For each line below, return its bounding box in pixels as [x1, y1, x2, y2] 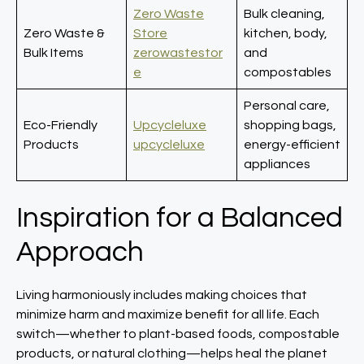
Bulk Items [24, 46, 84, 59]
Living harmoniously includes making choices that [16, 288, 307, 301]
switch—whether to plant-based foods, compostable [16, 327, 340, 340]
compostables [244, 66, 331, 79]
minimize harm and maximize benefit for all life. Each [16, 308, 319, 321]
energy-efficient [244, 138, 340, 151]
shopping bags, [244, 119, 336, 132]
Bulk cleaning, [244, 7, 325, 20]
